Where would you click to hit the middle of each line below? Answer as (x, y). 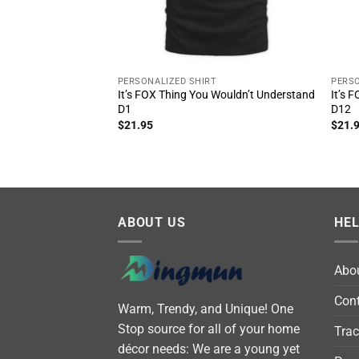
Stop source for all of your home (209, 329)
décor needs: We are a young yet (209, 349)
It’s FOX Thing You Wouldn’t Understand (216, 95)
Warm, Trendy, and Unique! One (206, 309)
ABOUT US (152, 222)
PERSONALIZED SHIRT (167, 81)
